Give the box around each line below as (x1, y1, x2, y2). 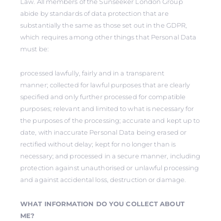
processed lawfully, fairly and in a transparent (20, 69, 164, 77)
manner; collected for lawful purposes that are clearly (20, 81, 190, 89)
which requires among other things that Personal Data (20, 33, 197, 41)
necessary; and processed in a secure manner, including (20, 152, 201, 160)
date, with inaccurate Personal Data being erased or (20, 128, 187, 136)
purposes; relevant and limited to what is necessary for (20, 105, 194, 112)
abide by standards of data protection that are (20, 9, 169, 17)
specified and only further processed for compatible (20, 93, 186, 101)
